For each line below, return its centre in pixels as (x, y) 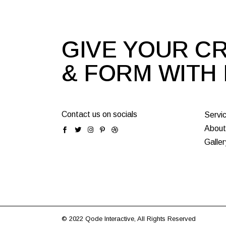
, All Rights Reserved (165, 218)
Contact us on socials (99, 114)
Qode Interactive (110, 218)
